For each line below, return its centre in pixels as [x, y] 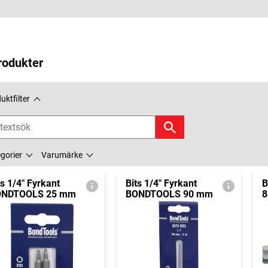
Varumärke [62, 155]
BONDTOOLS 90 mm [169, 194]
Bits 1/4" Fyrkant [161, 184]
